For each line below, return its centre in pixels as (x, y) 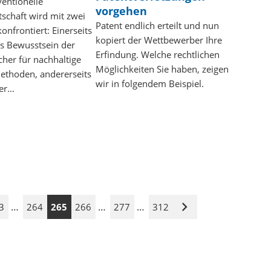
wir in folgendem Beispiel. (149, 83)
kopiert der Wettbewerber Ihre (158, 40)
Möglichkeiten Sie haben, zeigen (162, 69)
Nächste (201, 211)
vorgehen (121, 11)
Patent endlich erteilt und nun (157, 25)
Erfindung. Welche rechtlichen (157, 54)
